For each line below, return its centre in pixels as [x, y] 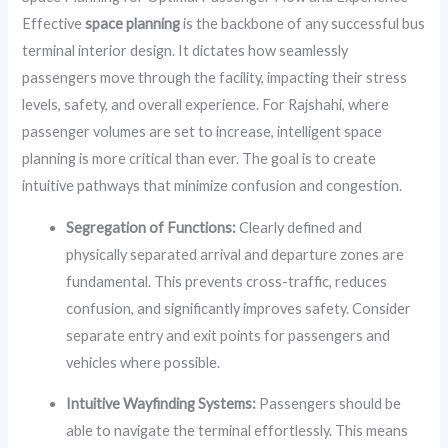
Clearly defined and [299, 227]
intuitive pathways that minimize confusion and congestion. [212, 186]
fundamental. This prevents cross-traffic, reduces [227, 281]
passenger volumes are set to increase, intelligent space [202, 132]
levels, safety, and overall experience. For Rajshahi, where [206, 105]
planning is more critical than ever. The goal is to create [199, 159]
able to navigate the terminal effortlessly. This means [237, 431]
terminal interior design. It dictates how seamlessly [185, 51]
